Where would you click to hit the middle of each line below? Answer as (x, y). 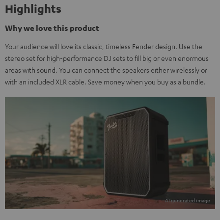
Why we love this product (52, 28)
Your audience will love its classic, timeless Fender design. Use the (104, 46)
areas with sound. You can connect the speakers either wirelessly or (106, 69)
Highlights (33, 8)
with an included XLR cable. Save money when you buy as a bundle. (105, 81)
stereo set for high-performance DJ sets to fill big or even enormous (107, 58)
